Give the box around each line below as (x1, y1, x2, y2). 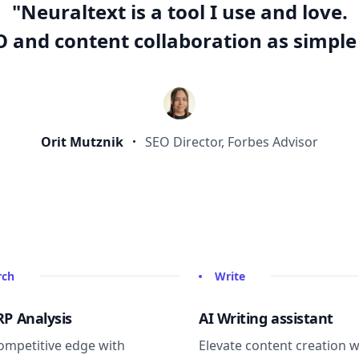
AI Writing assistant (199, 308, 333, 328)
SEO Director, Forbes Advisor (145, 132, 318, 151)
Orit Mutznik (41, 132, 123, 151)
